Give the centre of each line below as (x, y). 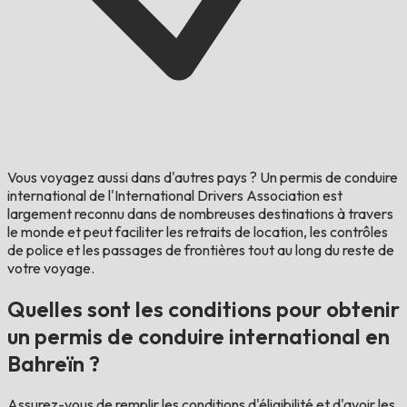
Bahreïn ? (54, 364)
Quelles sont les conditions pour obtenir (203, 309)
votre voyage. (51, 268)
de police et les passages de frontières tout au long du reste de (201, 250)
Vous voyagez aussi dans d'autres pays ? (132, 178)
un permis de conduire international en (199, 337)
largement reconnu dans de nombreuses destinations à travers (200, 214)
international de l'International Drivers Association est (175, 196)
